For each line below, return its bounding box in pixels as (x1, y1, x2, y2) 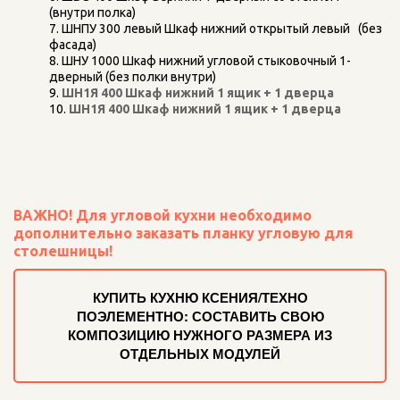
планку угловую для (203, 224, 354, 241)
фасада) (49, 37, 104, 52)
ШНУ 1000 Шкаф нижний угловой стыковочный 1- (62, 53, 351, 68)
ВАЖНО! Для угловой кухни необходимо (13, 206, 312, 223)
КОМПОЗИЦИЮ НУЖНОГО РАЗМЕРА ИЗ (68, 324, 332, 345)
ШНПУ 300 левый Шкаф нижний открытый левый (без (62, 21, 382, 36)
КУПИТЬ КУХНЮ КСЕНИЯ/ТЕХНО (92, 287, 308, 307)
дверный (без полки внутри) (49, 69, 224, 84)
